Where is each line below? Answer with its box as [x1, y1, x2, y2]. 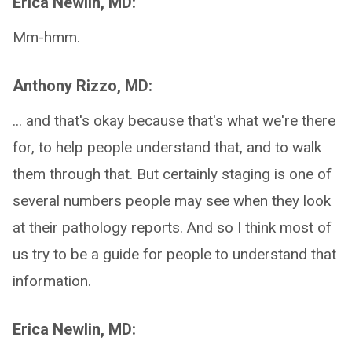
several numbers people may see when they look [13, 192, 331, 210]
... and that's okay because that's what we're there [13, 112, 335, 130]
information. [13, 272, 91, 290]
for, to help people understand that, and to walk [13, 138, 321, 156]
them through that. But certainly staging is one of [13, 165, 332, 183]
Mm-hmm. [13, 28, 80, 46]
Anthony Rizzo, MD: [13, 76, 152, 95]
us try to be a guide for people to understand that [13, 245, 336, 263]
